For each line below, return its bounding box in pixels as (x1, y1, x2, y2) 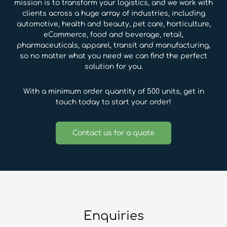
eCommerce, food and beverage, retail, (44, 31, 183, 39)
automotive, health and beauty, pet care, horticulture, (16, 20, 211, 28)
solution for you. (84, 63, 143, 71)
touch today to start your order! (56, 98, 171, 106)
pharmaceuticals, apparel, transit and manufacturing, (17, 42, 210, 50)
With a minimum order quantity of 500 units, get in (23, 88, 204, 96)
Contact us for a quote (72, 129, 155, 137)
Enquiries (83, 209, 144, 223)
